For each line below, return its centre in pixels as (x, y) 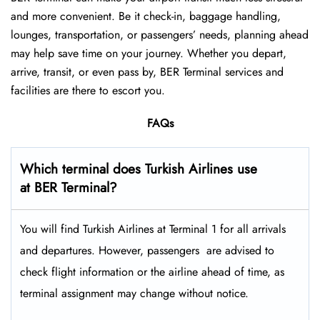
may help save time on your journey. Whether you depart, (149, 54)
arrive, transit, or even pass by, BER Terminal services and (147, 72)
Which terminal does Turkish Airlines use (139, 169)
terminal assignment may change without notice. (134, 294)
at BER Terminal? (69, 188)
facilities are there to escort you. (88, 91)
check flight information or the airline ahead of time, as (152, 272)
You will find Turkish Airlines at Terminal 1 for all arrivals (153, 229)
